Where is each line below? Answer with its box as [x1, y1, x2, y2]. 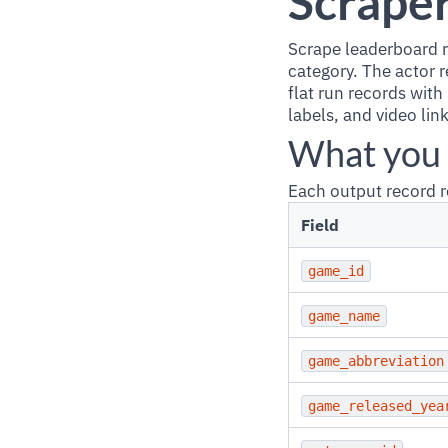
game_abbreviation [308, 353, 444, 369]
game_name [308, 308, 380, 324]
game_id [308, 263, 364, 279]
